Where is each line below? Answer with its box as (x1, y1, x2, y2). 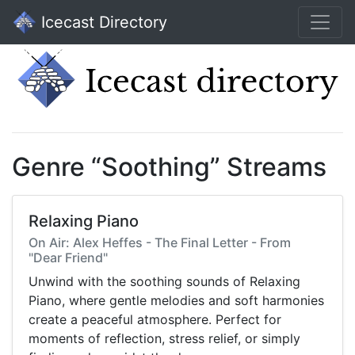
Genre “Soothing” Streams (12, 151, 326, 183)
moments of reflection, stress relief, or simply (29, 330, 300, 347)
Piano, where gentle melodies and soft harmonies (29, 292, 324, 309)
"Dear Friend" (29, 250, 108, 266)
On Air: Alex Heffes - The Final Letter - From (29, 235, 291, 251)
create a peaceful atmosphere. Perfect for (29, 311, 281, 328)
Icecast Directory (36, 13, 167, 32)
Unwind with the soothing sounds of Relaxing (29, 273, 300, 290)
